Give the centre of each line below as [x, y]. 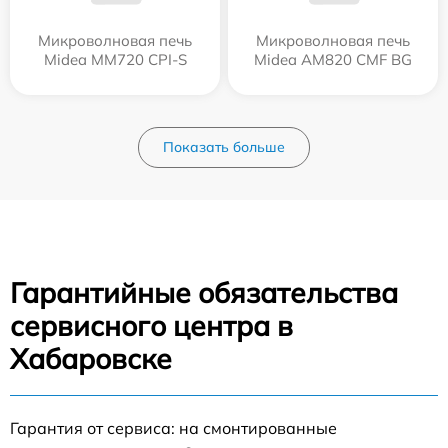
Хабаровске [91, 358]
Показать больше [224, 146]
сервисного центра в [151, 325]
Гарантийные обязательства [204, 292]
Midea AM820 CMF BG [333, 59]
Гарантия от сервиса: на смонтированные [173, 427]
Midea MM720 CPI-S [115, 59]
